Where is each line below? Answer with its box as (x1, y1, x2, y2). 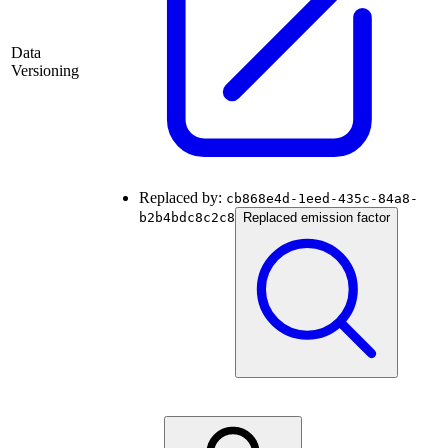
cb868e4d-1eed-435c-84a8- (226, 191, 418, 207)
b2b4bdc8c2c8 (139, 210, 235, 226)
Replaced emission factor (243, 210, 390, 226)
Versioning (11, 62, 79, 80)
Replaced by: (139, 189, 226, 207)
